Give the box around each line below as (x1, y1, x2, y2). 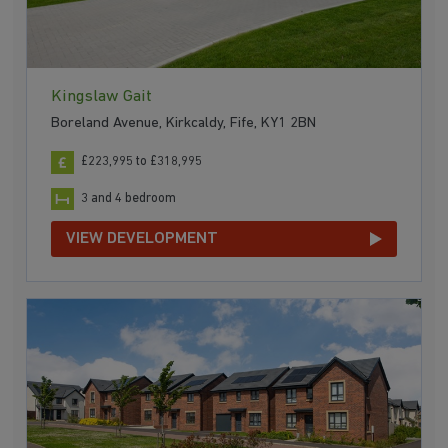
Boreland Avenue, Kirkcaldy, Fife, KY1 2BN (51, 116, 317, 132)
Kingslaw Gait (51, 88, 153, 106)
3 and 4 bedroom (81, 191, 177, 205)
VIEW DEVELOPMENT (66, 230, 219, 248)
